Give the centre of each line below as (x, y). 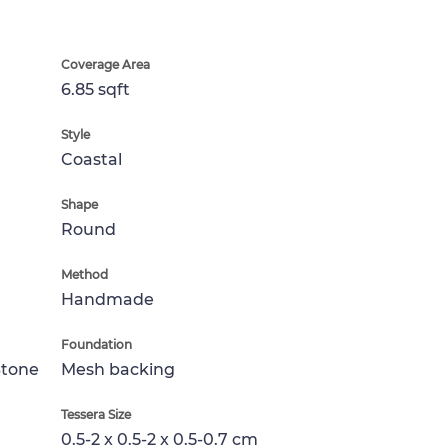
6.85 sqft (95, 89)
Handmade (107, 299)
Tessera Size (96, 414)
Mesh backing (118, 369)
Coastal (91, 159)
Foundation (96, 344)
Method (84, 274)
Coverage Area (105, 64)
